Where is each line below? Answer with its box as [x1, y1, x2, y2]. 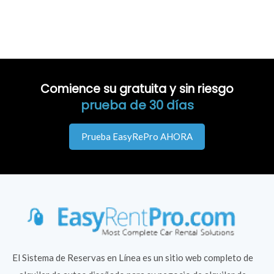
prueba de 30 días [80, 96, 194, 114]
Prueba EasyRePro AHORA [81, 130, 193, 142]
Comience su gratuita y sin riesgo [40, 80, 234, 97]
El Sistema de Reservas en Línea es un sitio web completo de [12, 251, 253, 263]
